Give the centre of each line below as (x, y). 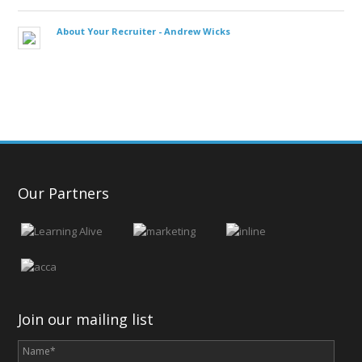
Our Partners (63, 194)
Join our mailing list (86, 320)
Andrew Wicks (197, 32)
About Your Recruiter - (110, 32)
